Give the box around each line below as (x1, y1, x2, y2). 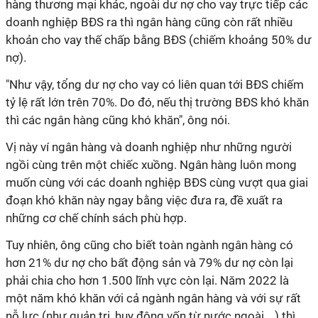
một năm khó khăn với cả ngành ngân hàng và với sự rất (6, 291, 301, 305)
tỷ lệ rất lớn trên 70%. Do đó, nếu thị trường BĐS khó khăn (6, 95, 309, 109)
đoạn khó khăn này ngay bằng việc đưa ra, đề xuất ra (6, 193, 283, 207)
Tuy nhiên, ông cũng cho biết (6, 238, 159, 252)
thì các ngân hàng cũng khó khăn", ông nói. (6, 113, 230, 127)
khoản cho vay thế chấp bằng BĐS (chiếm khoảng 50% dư (6, 33, 312, 47)
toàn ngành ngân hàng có (159, 238, 293, 252)
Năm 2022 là (220, 273, 289, 287)
